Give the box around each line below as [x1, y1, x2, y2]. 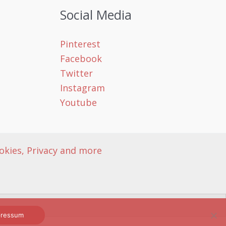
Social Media [60, 6, 132, 24]
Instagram [60, 82, 105, 94]
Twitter [60, 67, 93, 80]
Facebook [60, 52, 102, 65]
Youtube [60, 96, 97, 109]
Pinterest [60, 38, 100, 50]
